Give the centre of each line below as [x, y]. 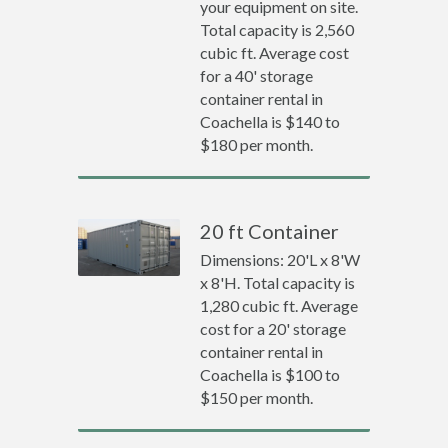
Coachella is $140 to [270, 121]
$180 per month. [257, 144]
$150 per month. [257, 397]
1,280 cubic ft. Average [279, 305]
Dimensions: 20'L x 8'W [280, 259]
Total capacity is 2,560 [277, 29]
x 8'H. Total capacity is [278, 282]
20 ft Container [270, 231]
